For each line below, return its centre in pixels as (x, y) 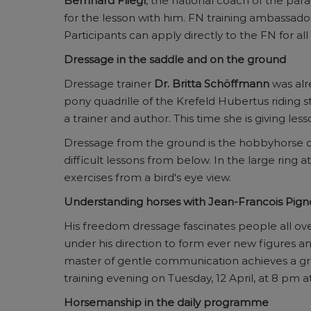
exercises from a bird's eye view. (148, 177)
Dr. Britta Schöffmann (212, 84)
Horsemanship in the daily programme (166, 302)
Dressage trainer (109, 84)
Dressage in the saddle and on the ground (175, 59)
